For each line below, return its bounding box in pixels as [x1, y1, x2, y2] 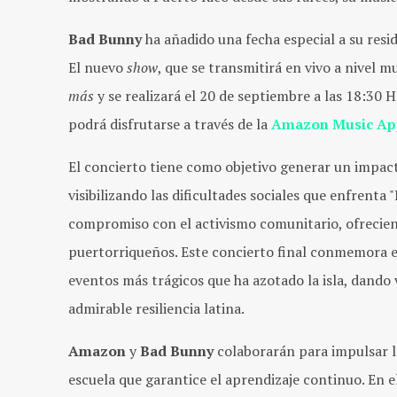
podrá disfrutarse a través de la [68, 114, 271, 134]
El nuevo [68, 58, 127, 77]
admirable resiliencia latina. [68, 299, 245, 318]
